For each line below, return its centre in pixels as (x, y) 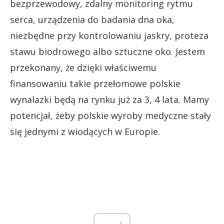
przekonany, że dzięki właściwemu (83, 67)
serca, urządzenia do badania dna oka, (92, 19)
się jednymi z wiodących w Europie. (85, 131)
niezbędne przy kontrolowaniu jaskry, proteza (109, 35)
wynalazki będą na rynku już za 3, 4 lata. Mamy (109, 99)
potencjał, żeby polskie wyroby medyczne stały (110, 115)
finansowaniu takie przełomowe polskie (95, 83)
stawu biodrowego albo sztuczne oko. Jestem (107, 51)
